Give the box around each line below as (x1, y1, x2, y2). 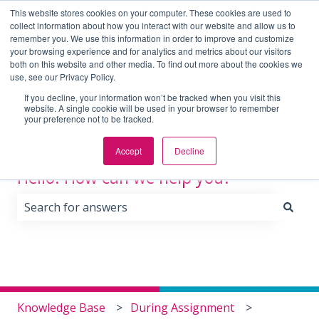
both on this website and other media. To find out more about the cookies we (10, 58, 303, 70)
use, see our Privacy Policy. (10, 70, 115, 83)
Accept (115, 145, 142, 157)
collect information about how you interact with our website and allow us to (10, 19, 296, 31)
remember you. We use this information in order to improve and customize (10, 32, 294, 44)
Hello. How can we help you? (17, 165, 231, 189)
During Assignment (130, 299, 235, 315)
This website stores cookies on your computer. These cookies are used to (10, 6, 291, 19)
